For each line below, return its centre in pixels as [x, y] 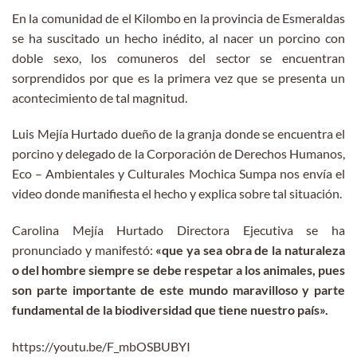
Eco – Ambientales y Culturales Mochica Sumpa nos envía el [178, 174]
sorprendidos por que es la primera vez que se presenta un [178, 77]
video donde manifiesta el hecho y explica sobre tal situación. [177, 194]
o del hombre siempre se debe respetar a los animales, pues [178, 270]
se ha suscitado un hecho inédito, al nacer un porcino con [178, 37]
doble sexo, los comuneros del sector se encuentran [178, 57]
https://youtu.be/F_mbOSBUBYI [101, 346]
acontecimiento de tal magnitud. [100, 97]
